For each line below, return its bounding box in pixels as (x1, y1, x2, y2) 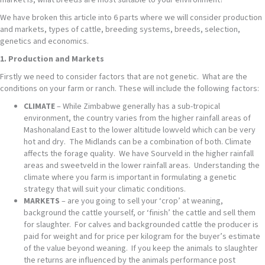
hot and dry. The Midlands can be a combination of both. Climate (24, 136, 251, 148)
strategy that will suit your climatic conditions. (24, 183, 186, 196)
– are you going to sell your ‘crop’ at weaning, (60, 195, 223, 208)
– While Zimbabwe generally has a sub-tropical (55, 101, 220, 113)
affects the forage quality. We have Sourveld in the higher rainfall (24, 148, 254, 160)
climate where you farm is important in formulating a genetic (24, 172, 237, 184)
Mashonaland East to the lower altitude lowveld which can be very (24, 124, 256, 137)
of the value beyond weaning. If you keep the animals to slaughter (24, 243, 258, 255)
